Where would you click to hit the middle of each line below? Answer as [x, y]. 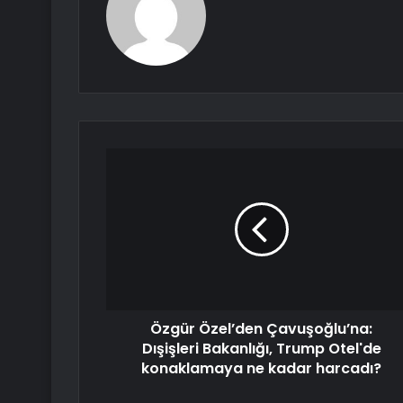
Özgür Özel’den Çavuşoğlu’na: [261, 329]
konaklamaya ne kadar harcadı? [261, 369]
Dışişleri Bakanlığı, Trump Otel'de [261, 349]
